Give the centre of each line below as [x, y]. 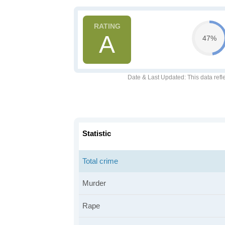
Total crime [100, 161]
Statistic [97, 133]
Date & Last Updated [156, 77]
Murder [94, 183]
